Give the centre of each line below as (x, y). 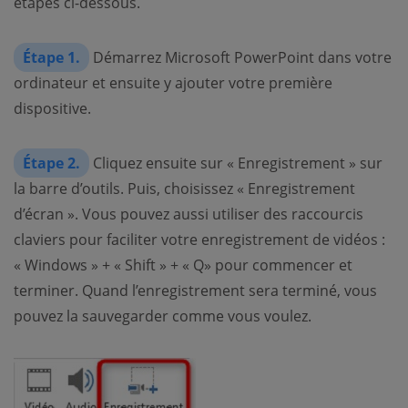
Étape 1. (51, 58)
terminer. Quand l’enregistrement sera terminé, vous (195, 291)
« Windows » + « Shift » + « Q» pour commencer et (183, 265)
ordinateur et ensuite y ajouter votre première (173, 83)
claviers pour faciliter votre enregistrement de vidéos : (199, 240)
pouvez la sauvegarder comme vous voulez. (163, 316)
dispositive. (52, 109)
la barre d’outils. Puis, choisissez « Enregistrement (184, 189)
